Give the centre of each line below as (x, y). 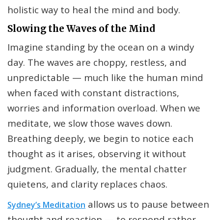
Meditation (64, 205)
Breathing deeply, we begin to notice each (100, 138)
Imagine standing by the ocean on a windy (101, 47)
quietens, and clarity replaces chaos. (87, 184)
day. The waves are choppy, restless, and (97, 62)
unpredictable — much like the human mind (105, 78)
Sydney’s (25, 205)
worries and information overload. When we (104, 108)
